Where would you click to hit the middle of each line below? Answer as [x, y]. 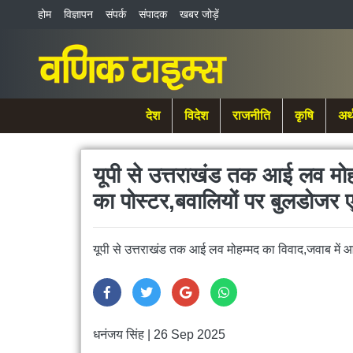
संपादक [153, 14]
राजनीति [251, 115]
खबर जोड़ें [199, 14]
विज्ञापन [78, 14]
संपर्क [116, 14]
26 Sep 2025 [190, 334]
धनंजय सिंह [119, 334]
